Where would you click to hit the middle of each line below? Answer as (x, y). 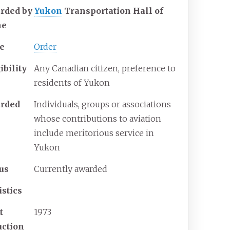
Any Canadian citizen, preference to (105, 69)
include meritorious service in (94, 133)
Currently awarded (71, 169)
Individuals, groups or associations (103, 104)
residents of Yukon (72, 83)
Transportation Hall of (113, 11)
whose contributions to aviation (98, 119)
